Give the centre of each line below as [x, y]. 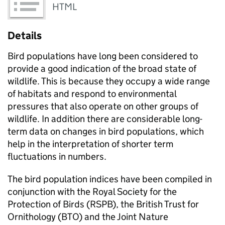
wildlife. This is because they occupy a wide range [109, 81]
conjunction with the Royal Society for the [92, 192]
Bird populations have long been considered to [103, 56]
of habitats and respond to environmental [92, 94]
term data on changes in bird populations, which [106, 132]
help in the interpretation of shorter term [90, 144]
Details [25, 36]
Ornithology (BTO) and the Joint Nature [88, 217]
